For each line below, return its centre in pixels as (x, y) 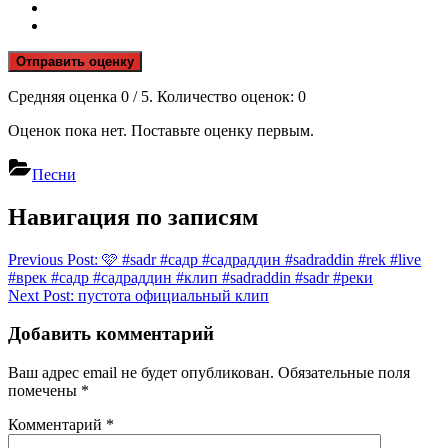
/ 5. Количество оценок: (213, 96)
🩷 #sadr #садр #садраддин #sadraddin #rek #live (259, 259)
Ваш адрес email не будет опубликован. (141, 372)
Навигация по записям (133, 216)
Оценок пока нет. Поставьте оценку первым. (161, 130)
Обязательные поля (344, 372)
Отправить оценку (75, 61)
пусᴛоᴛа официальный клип (171, 295)
